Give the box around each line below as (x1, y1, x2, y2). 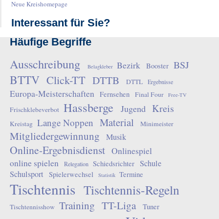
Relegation (64, 160, 89, 168)
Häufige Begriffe (9, 35, 91, 48)
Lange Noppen (37, 116, 94, 129)
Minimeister (140, 119, 174, 129)
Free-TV (168, 91, 187, 99)
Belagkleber (87, 63, 113, 70)
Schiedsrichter (93, 159, 135, 169)
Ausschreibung (9, 56, 80, 72)
